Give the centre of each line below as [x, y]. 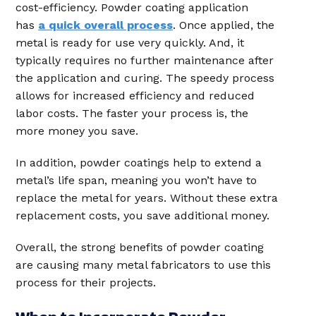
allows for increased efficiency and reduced [135, 96]
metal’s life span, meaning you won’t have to [136, 180]
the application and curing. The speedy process [145, 78]
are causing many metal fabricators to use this [143, 265]
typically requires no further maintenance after [145, 60]
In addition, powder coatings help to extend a [139, 163]
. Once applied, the [224, 25]
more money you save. [77, 131]
